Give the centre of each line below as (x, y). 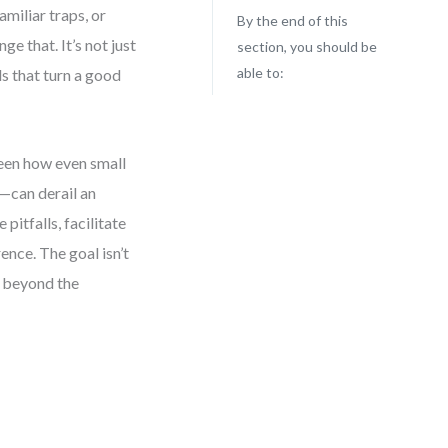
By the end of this (292, 20)
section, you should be (306, 46)
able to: (260, 72)
